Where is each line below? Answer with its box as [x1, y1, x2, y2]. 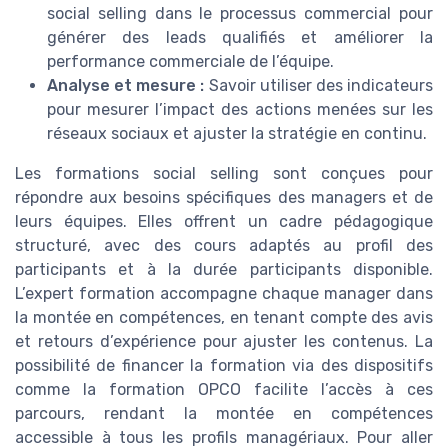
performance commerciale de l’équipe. [47, 52, 334, 72]
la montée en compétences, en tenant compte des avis [15, 308, 433, 328]
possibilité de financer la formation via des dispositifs [15, 356, 433, 376]
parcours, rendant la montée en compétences [15, 404, 433, 424]
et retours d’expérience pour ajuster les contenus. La [15, 332, 433, 352]
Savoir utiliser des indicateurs [204, 76, 434, 96]
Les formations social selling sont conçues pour [15, 164, 433, 184]
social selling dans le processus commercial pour [47, 4, 433, 24]
